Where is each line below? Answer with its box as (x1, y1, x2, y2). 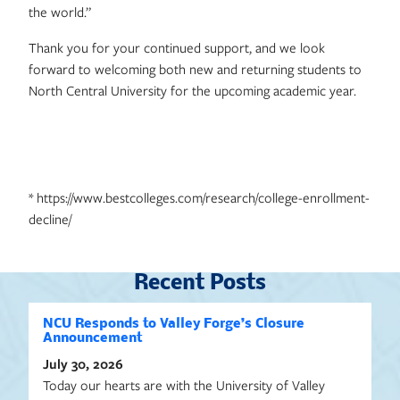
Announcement (43, 331, 142, 346)
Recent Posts (134, 272, 266, 295)
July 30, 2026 (43, 354, 123, 372)
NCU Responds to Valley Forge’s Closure (43, 317, 304, 331)
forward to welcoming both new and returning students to (29, 60, 362, 78)
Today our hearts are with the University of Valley (43, 376, 325, 394)
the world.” (29, 3, 91, 21)
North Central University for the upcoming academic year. (29, 81, 356, 99)
